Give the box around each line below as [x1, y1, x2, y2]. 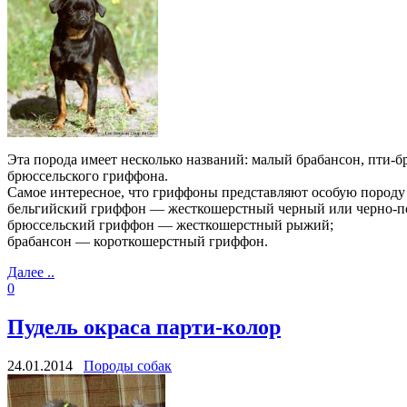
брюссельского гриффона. [7, 168, 168, 184]
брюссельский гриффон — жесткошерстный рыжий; [7, 217, 333, 233]
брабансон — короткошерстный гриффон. [7, 233, 275, 250]
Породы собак [84, 357, 172, 373]
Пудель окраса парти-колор [7, 315, 281, 340]
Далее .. [7, 264, 55, 281]
